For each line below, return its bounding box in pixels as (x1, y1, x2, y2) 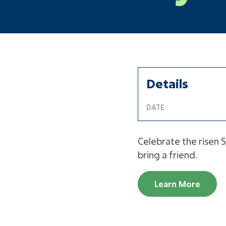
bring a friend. (138, 148, 198, 161)
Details (146, 76, 189, 92)
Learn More (154, 178, 201, 189)
